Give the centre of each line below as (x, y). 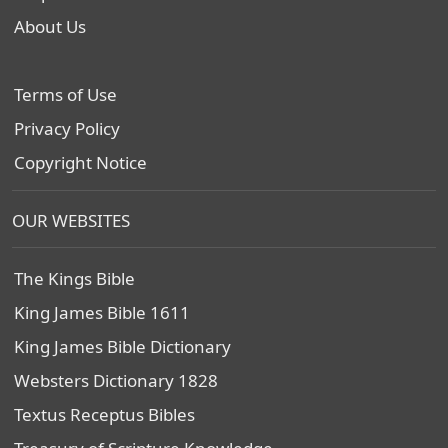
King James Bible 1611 (102, 312)
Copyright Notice (80, 162)
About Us (50, 26)
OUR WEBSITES (71, 220)
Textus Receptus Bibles (104, 414)
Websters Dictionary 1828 (116, 380)
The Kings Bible (74, 278)
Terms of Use (65, 94)
